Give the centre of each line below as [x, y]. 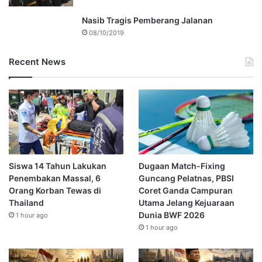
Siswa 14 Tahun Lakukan [58, 166]
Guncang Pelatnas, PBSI [186, 178]
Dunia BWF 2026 [171, 215]
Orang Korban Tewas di [55, 190]
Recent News [37, 61]
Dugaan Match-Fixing [182, 166]
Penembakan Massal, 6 [55, 178]
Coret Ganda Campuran [185, 190]
